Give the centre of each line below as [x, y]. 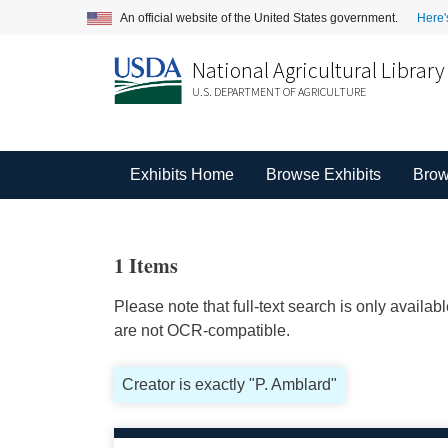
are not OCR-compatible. [201, 330]
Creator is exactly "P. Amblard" [229, 384]
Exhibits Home [181, 174]
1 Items [145, 265]
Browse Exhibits [323, 174]
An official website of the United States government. [260, 17]
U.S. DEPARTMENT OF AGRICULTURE [278, 91]
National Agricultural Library [318, 70]
